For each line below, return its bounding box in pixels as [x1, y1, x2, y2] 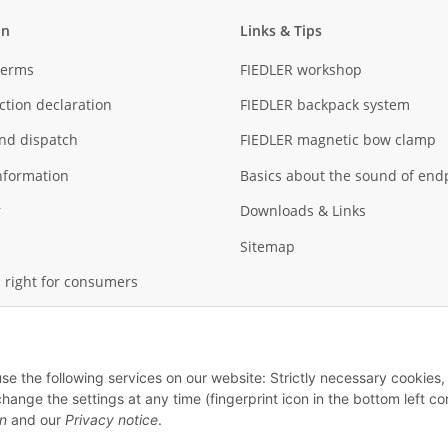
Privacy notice [65, 411, 158, 429]
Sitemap [240, 236, 295, 256]
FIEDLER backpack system [240, 95, 410, 115]
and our [7, 411, 65, 429]
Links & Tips [240, 21, 322, 41]
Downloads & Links [240, 201, 366, 221]
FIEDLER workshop [240, 59, 362, 79]
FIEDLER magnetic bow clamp [240, 130, 436, 150]
